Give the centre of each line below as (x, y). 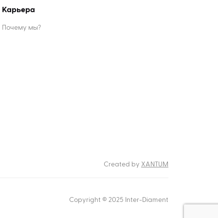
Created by (122, 164)
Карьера (18, 10)
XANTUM (155, 164)
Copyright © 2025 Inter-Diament (119, 200)
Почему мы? (21, 28)
